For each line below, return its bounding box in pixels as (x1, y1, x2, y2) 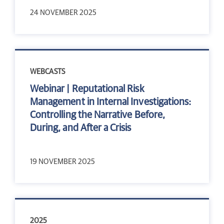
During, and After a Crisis (30, 122, 131, 133)
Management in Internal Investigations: (30, 96, 191, 107)
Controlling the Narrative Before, (30, 109, 165, 120)
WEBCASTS (30, 67, 65, 75)
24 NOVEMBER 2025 (30, 8, 97, 16)
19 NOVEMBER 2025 (30, 157, 95, 165)
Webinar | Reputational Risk (30, 83, 144, 94)
